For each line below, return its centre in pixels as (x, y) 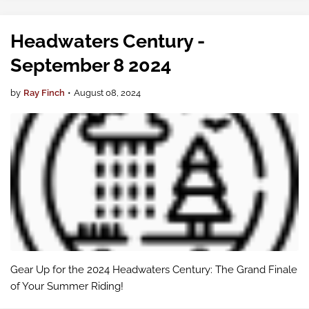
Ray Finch (44, 93)
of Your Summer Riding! (67, 286)
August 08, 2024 (107, 93)
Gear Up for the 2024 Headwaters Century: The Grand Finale (154, 270)
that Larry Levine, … (56, 9)
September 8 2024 (91, 65)
